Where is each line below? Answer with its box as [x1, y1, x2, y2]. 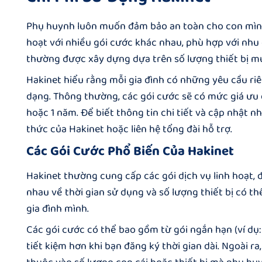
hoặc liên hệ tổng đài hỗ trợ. [104, 120, 232, 137]
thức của [26, 120, 69, 137]
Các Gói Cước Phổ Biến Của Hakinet [26, 140, 234, 162]
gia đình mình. [26, 201, 89, 218]
